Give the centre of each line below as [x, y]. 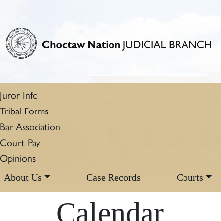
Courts [190, 177]
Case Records [113, 177]
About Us [23, 177]
